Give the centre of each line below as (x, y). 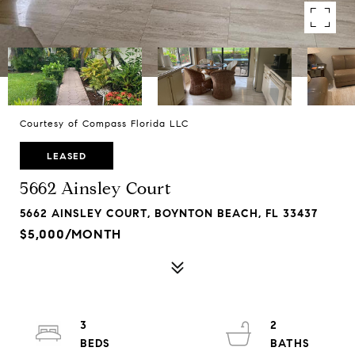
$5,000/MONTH (71, 234)
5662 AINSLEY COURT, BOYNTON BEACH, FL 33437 (169, 214)
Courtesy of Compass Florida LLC (104, 123)
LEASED (67, 156)
